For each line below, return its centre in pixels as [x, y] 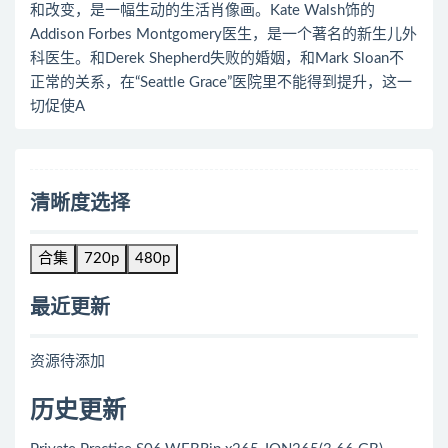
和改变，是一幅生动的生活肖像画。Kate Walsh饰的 [202, 10]
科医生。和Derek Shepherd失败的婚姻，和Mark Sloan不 [217, 58]
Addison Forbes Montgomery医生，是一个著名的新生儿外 [223, 34]
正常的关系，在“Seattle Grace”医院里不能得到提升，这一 [221, 82]
